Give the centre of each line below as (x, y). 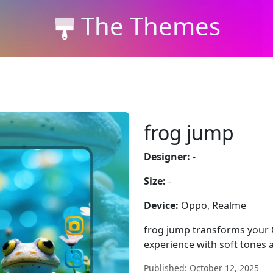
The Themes (151, 26)
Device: (161, 205)
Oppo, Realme (212, 205)
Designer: (167, 157)
